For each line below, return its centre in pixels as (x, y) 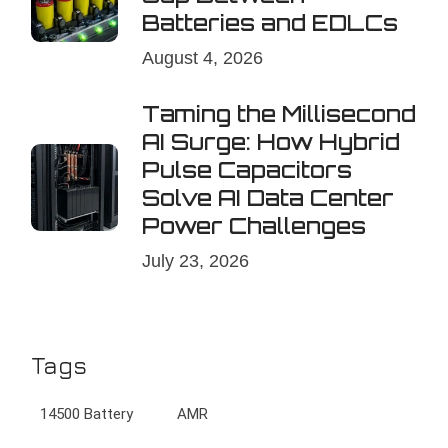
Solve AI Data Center (268, 198)
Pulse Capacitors (247, 170)
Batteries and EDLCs (270, 23)
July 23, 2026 (196, 260)
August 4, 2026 (203, 57)
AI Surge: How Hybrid (271, 142)
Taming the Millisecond (279, 114)
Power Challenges (254, 226)
